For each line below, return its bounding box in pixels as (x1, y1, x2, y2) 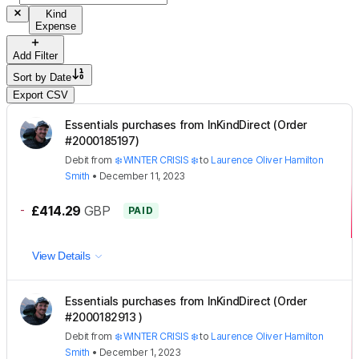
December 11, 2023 (99, 169, 186, 182)
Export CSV (13, 88, 68, 101)
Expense (35, 19, 76, 32)
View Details (32, 248, 91, 262)
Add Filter (13, 49, 58, 62)
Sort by (13, 71, 50, 83)
